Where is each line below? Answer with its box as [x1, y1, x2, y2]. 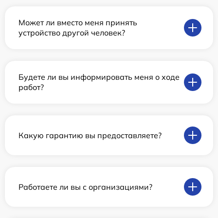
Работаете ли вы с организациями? [18, 182, 152, 192]
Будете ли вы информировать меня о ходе [18, 72, 180, 82]
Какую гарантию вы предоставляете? [18, 130, 162, 140]
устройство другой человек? [18, 28, 125, 37]
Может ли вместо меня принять [18, 18, 137, 27]
